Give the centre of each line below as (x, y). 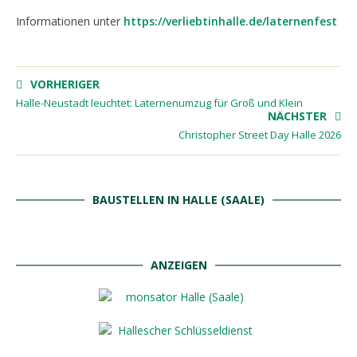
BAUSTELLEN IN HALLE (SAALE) (178, 200)
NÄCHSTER (297, 116)
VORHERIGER (65, 84)
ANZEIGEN (178, 265)
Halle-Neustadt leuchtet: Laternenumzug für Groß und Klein (159, 103)
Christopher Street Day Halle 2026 (260, 135)
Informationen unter (70, 22)
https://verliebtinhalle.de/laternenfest (230, 22)
